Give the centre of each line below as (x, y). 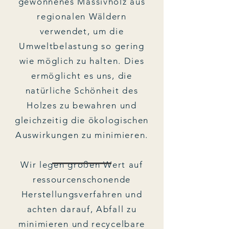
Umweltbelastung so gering (82, 46)
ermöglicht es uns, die (82, 75)
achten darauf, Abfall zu (82, 209)
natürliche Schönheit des (82, 90)
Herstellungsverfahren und (82, 194)
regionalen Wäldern (82, 16)
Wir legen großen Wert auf (82, 164)
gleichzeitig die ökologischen (82, 120)
